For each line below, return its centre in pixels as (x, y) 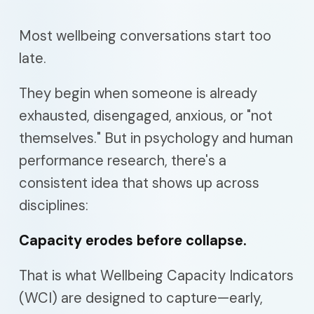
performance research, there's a (123, 160)
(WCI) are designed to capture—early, (141, 298)
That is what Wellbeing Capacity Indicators (156, 275)
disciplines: (54, 205)
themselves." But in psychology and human (156, 138)
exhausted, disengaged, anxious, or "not (146, 115)
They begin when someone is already (138, 93)
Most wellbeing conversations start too (145, 35)
